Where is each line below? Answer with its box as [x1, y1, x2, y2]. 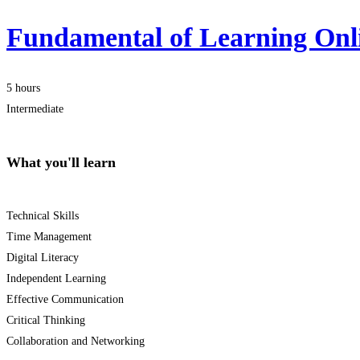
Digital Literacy [6, 252, 79, 264]
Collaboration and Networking [6, 335, 145, 348]
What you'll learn [6, 154, 116, 171]
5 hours [6, 82, 40, 95]
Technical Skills [6, 210, 79, 223]
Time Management [6, 231, 92, 243]
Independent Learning [6, 272, 106, 285]
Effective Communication [6, 293, 124, 306]
